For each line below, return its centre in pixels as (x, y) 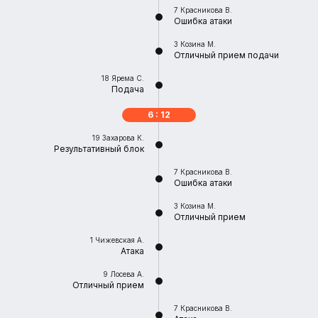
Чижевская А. (120, 240)
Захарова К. (123, 138)
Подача (128, 89)
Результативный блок (99, 149)
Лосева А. (127, 274)
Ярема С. (128, 78)
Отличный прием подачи (226, 55)
